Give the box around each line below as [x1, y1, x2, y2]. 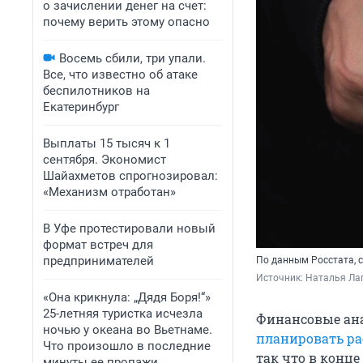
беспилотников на [43, 83, 150, 98]
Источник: [256, 272, 305, 284]
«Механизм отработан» [43, 185, 176, 199]
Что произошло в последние [43, 339, 211, 353]
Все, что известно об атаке [43, 67, 198, 82]
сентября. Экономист [43, 152, 166, 167]
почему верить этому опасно [43, 15, 210, 29]
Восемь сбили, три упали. [59, 51, 206, 66]
